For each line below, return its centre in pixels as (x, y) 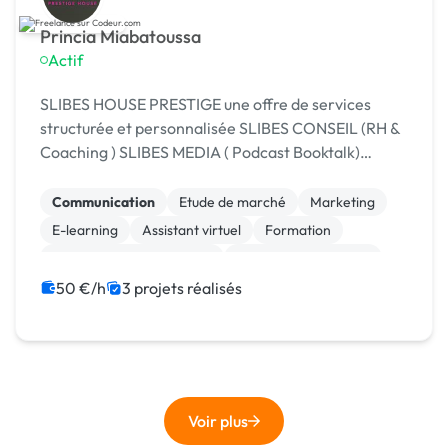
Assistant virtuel (191, 230)
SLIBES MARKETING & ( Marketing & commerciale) (300, 176)
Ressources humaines (303, 258)
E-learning (85, 230)
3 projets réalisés (182, 288)
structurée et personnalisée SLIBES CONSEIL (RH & (220, 128)
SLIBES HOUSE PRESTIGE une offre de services (205, 104)
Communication (103, 202)
